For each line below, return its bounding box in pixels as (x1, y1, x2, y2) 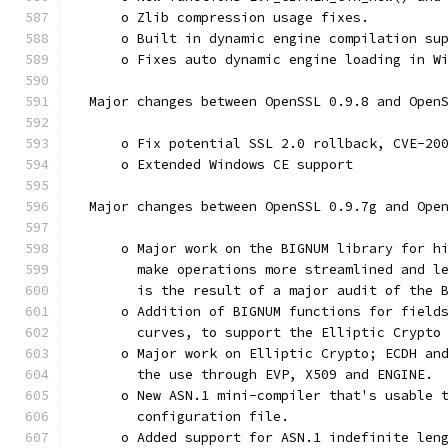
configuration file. (73, 408, 289, 425)
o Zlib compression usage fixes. (73, 9, 369, 26)
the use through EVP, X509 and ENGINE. (73, 366, 433, 383)
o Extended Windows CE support (73, 156, 353, 173)
